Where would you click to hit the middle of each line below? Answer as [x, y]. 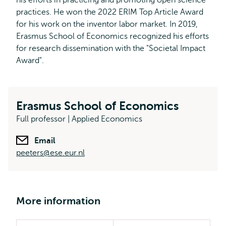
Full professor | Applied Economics [79, 119]
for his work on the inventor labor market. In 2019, [107, 24]
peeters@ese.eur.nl [50, 153]
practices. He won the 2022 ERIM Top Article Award [110, 12]
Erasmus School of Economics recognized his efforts [112, 36]
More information [58, 201]
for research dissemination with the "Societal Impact [111, 48]
